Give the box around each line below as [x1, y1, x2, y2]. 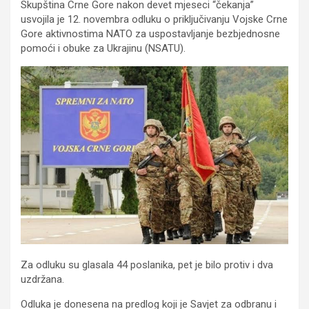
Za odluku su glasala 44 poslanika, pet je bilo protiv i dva [21, 259, 273, 272]
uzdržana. [21, 273, 64, 286]
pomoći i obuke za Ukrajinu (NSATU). [21, 41, 186, 54]
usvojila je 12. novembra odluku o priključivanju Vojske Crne [21, 12, 288, 26]
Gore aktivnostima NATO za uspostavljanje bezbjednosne [21, 27, 280, 40]
